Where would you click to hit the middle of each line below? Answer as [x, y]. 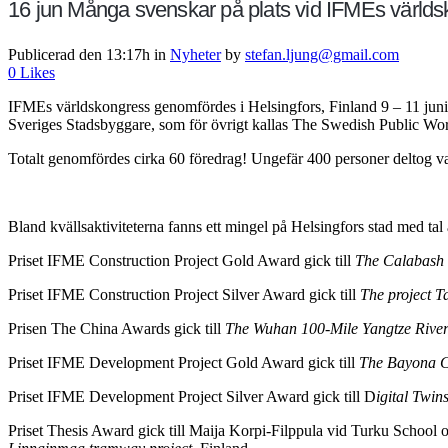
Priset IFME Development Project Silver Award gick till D [192, 396]
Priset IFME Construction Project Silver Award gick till [184, 294]
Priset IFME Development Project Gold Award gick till [183, 362]
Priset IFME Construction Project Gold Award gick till [181, 260]
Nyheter [195, 54]
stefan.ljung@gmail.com [322, 54]
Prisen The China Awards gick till [116, 328]
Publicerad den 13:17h [79, 54]
